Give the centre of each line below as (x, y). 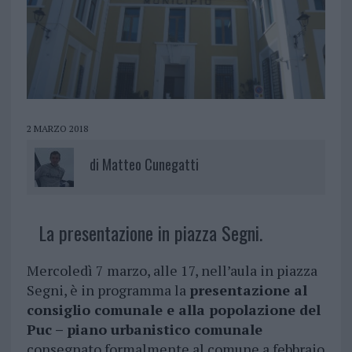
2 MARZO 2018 (57, 129)
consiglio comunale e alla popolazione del (173, 310)
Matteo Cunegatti (150, 165)
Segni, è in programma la (108, 290)
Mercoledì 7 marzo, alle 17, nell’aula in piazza (172, 271)
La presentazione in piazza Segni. (150, 233)
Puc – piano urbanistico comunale (144, 330)
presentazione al (248, 290)
